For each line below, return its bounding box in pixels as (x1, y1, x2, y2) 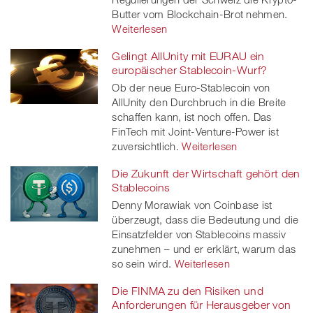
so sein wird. (112, 257, 172, 270)
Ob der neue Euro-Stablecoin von (112, 81, 270, 94)
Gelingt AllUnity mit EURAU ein (112, 50, 265, 63)
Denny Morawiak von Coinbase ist (112, 198, 272, 212)
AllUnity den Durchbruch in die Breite (112, 96, 286, 109)
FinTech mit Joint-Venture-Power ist (112, 125, 279, 138)
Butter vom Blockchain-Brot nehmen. (112, 8, 288, 21)
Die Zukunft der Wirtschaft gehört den (112, 167, 300, 180)
